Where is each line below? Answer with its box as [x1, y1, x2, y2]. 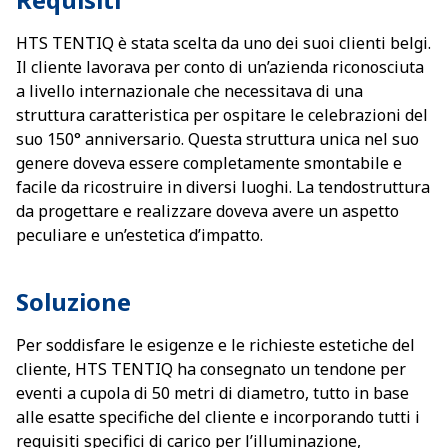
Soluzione [16, 285, 131, 318]
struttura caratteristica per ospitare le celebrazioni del [16, 104, 428, 126]
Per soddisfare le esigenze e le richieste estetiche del [16, 334, 415, 356]
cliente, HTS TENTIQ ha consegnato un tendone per [16, 358, 406, 380]
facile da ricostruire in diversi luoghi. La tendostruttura [16, 176, 430, 198]
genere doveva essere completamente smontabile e [16, 152, 402, 174]
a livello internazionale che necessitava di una [16, 80, 363, 102]
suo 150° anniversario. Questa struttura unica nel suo [16, 128, 419, 150]
